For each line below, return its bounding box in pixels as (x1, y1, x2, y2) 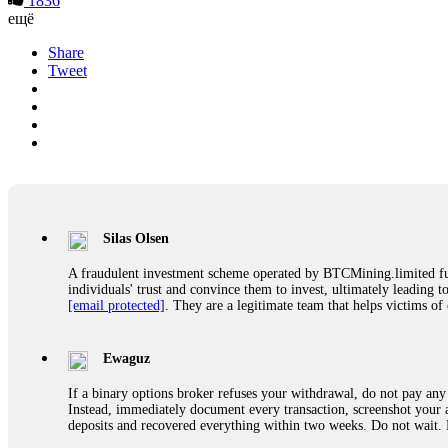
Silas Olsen (103, 230, 169, 246)
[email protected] (68, 297, 165, 313)
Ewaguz (103, 350, 150, 366)
